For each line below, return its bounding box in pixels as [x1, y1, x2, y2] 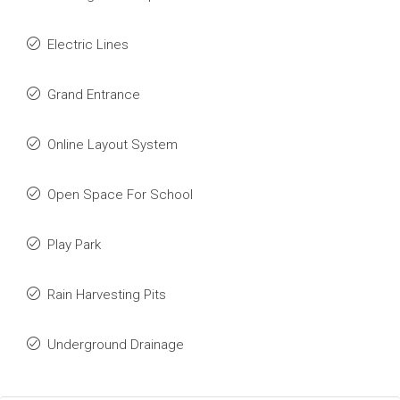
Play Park [47, 237, 101, 253]
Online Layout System [47, 137, 178, 153]
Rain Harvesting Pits [47, 287, 166, 303]
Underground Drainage [47, 337, 184, 353]
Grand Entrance [47, 87, 140, 103]
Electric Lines [47, 37, 129, 53]
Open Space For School [47, 187, 193, 203]
